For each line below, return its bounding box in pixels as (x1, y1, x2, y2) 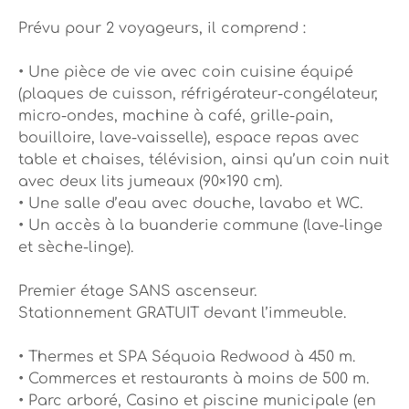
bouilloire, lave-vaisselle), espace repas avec (18, 130, 360, 147)
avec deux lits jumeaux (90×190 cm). (18, 173, 282, 191)
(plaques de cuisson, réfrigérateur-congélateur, (18, 86, 378, 103)
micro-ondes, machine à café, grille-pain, (18, 108, 333, 125)
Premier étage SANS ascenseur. (18, 283, 257, 300)
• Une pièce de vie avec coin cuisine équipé (18, 64, 353, 81)
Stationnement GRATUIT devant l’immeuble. (18, 305, 346, 322)
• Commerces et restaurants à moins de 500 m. (18, 371, 369, 388)
